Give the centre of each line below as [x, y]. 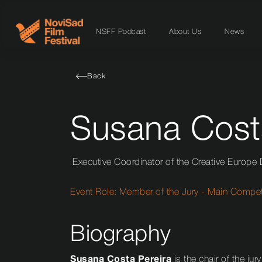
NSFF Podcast [121, 32]
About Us [185, 32]
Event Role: [94, 193]
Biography [121, 235]
